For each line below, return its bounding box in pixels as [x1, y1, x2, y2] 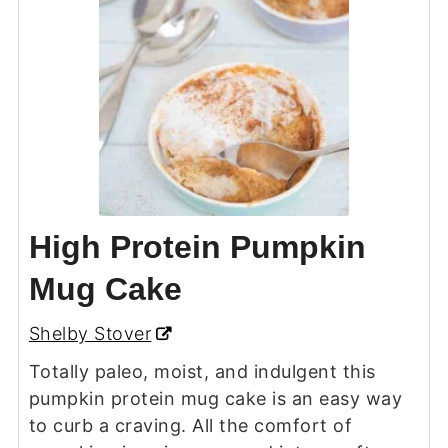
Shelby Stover [28, 322, 152, 344]
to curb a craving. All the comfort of [28, 414, 353, 436]
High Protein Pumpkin [28, 228, 366, 265]
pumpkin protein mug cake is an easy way [28, 387, 403, 409]
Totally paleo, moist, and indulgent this [28, 360, 376, 382]
